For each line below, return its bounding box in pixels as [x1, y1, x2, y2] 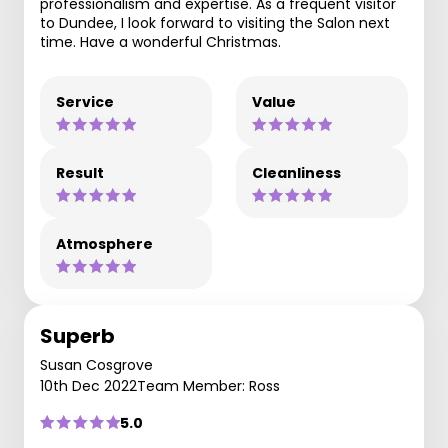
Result [56, 162, 104, 183]
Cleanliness [252, 162, 341, 183]
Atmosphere [56, 233, 153, 254]
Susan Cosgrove [40, 354, 153, 375]
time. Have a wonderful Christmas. [40, 31, 281, 52]
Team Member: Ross [137, 375, 280, 396]
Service [56, 91, 114, 112]
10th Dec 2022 [40, 375, 137, 396]
